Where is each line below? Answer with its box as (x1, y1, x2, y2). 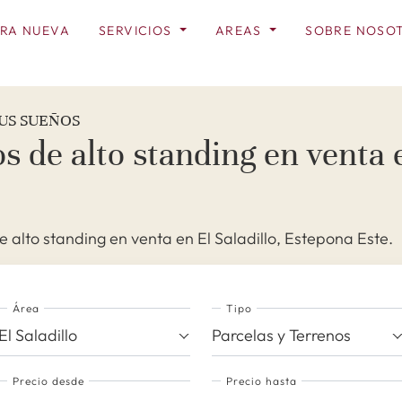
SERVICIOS (98, 22, 176, 39)
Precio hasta (225, 374, 297, 388)
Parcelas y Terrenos (212, 325, 351, 345)
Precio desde (12, 374, 84, 388)
